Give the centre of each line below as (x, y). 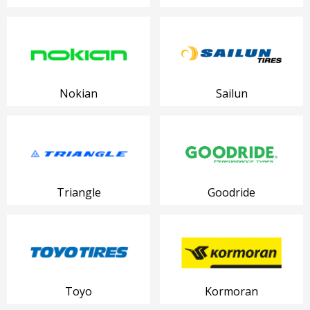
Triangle (79, 193)
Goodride (231, 193)
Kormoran (231, 292)
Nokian (79, 94)
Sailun (231, 94)
